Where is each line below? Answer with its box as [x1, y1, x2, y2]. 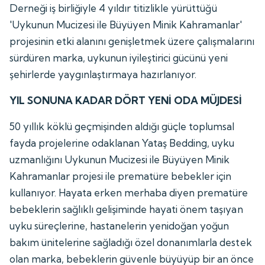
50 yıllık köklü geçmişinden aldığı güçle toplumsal [9, 119, 235, 132]
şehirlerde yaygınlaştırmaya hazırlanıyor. [9, 67, 197, 80]
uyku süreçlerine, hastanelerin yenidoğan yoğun [9, 219, 230, 232]
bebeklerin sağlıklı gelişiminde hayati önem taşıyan [9, 202, 243, 215]
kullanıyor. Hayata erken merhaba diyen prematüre [9, 186, 248, 199]
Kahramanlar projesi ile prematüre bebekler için [9, 169, 232, 182]
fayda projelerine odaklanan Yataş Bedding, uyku [9, 136, 235, 149]
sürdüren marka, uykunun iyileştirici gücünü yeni [9, 51, 228, 64]
